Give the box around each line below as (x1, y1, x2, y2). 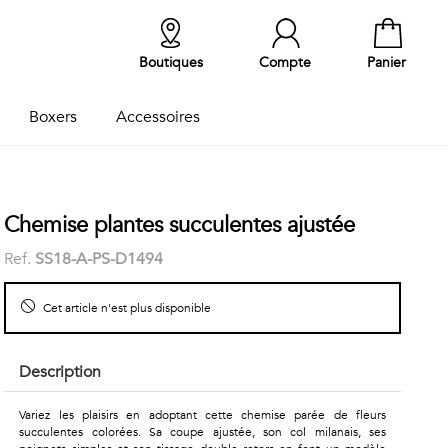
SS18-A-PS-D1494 (35, 248, 164, 270)
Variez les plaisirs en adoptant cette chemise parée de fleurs (19, 407, 386, 423)
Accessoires (115, 106, 200, 128)
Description (19, 361, 102, 383)
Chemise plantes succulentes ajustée (4, 210, 356, 240)
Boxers (28, 106, 77, 128)
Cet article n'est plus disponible (40, 300, 212, 316)
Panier (367, 53, 406, 72)
